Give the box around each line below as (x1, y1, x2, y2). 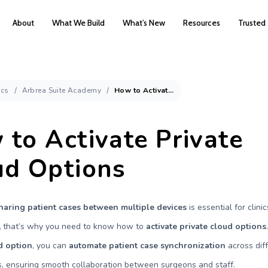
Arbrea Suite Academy (22, 86, 101, 95)
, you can (32, 240, 69, 251)
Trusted (238, 17, 266, 28)
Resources (183, 17, 220, 28)
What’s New (123, 17, 165, 28)
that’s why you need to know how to (3, 221, 147, 232)
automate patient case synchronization (69, 240, 226, 251)
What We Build (52, 17, 105, 28)
